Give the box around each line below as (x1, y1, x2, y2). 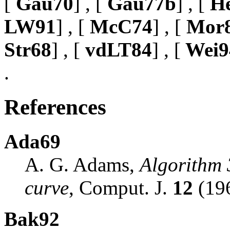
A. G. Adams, (25, 153, 140, 176)
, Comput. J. (69, 176, 172, 199)
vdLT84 (80, 38, 152, 61)
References (4, 94, 106, 119)
